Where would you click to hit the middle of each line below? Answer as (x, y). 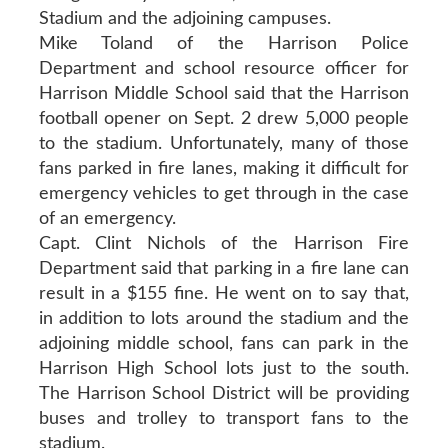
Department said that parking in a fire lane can (224, 268)
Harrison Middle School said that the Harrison (224, 93)
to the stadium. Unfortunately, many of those (224, 143)
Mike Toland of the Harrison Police (224, 43)
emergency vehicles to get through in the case (224, 193)
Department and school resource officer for (224, 68)
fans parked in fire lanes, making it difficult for (224, 168)
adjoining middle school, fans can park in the (224, 343)
